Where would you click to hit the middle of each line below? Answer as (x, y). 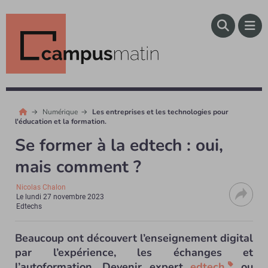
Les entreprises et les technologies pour (161, 112)
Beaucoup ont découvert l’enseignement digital (134, 238)
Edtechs (29, 206)
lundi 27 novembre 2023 (65, 197)
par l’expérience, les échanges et (134, 252)
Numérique (61, 112)
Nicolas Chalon (41, 187)
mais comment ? (78, 167)
